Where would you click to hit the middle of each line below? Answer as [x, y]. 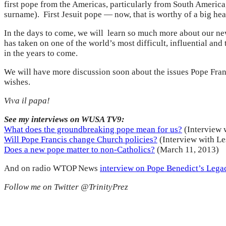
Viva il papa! [27, 101]
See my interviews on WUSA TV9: [64, 120]
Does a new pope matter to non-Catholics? [79, 150]
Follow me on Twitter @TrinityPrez [66, 187]
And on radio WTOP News [52, 168]
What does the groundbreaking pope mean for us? [93, 130]
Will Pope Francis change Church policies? [81, 140]
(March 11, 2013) [187, 150]
